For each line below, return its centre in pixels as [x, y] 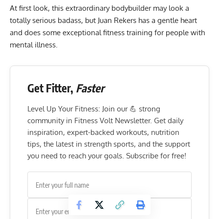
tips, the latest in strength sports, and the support [109, 144]
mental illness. [34, 45]
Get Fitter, [52, 88]
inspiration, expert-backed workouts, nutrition [103, 132]
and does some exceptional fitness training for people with [107, 33]
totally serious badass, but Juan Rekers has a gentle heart [103, 21]
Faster [90, 88]
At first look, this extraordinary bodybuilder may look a [99, 8]
